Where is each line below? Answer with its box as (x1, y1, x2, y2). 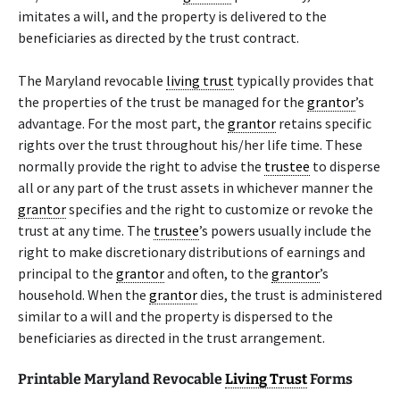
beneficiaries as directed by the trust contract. (18, 29, 299, 46)
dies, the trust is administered (197, 286, 382, 304)
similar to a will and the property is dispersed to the (18, 307, 333, 325)
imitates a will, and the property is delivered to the (18, 7, 327, 25)
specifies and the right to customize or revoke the (66, 200, 373, 218)
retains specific (276, 114, 371, 132)
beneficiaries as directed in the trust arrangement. (18, 329, 325, 346)
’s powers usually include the (199, 221, 371, 239)
